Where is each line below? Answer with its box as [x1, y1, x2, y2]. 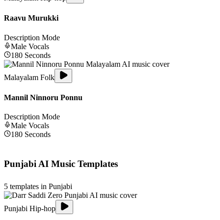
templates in [8, 182, 49, 191]
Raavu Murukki [4, 14, 58, 23]
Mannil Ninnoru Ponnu [4, 93, 82, 102]
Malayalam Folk [4, 73, 55, 82]
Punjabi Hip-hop [4, 204, 55, 213]
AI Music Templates [36, 159, 118, 169]
